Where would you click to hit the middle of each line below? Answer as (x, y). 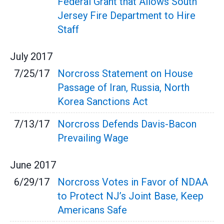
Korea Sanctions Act (103, 102)
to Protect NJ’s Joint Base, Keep (130, 196)
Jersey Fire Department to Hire (126, 16)
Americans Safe (92, 210)
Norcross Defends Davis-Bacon (127, 124)
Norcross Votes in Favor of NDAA (133, 182)
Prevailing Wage (93, 138)
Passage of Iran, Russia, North (123, 88)
